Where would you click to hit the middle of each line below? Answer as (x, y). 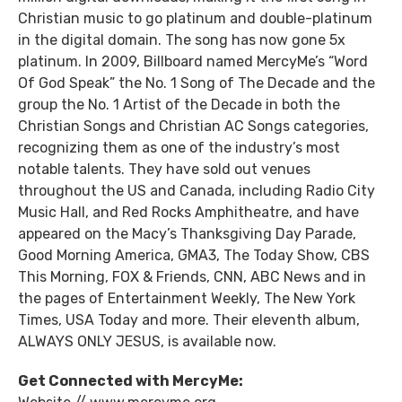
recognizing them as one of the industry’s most (179, 148)
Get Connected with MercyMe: (131, 381)
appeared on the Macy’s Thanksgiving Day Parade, (187, 234)
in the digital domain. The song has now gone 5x (182, 40)
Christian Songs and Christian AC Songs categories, (193, 126)
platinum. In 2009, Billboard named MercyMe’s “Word (193, 61)
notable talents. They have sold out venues (164, 169)
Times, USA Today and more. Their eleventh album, (189, 320)
